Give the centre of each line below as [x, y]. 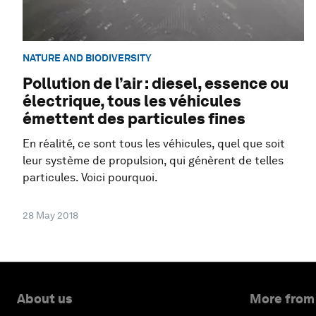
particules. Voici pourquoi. [90, 178]
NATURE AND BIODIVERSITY [87, 57]
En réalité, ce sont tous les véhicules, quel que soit [154, 144]
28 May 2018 [50, 215]
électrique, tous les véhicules [132, 101]
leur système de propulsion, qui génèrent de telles [153, 161]
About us [44, 299]
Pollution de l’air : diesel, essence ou [156, 84]
